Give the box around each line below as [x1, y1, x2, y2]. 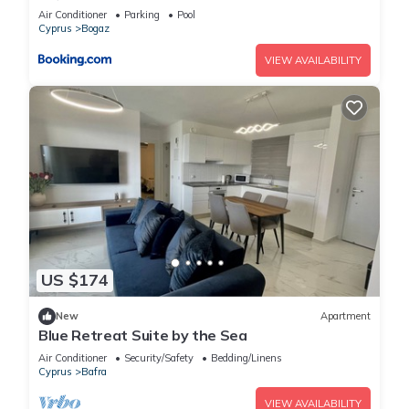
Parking [124, 8, 160, 22]
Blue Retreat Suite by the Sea [38, 325, 247, 344]
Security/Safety [124, 351, 194, 364]
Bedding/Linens [211, 351, 282, 364]
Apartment [320, 309, 371, 323]
